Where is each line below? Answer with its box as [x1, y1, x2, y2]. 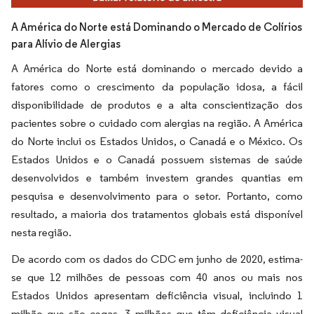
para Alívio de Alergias [11, 36, 121, 50]
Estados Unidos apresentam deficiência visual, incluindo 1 [11, 288, 303, 302]
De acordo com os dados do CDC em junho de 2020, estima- [11, 252, 303, 266]
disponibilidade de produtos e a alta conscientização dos [11, 97, 303, 111]
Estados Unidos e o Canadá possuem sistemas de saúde [11, 152, 303, 166]
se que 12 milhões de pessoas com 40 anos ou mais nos [11, 270, 303, 284]
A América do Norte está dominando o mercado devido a [11, 61, 303, 75]
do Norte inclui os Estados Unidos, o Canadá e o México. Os [11, 134, 303, 148]
